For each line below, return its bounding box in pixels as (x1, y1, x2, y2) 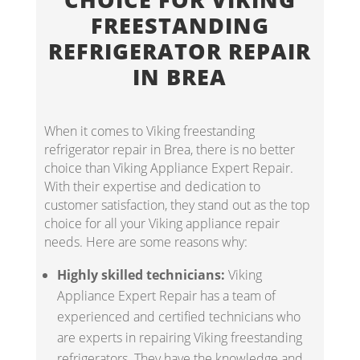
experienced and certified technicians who (56, 308, 301, 326)
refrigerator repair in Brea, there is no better (43, 141, 295, 159)
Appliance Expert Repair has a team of (56, 287, 276, 305)
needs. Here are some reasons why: (43, 233, 247, 252)
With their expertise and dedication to (43, 178, 260, 196)
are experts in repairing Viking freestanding (56, 329, 302, 347)
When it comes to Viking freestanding (43, 122, 255, 141)
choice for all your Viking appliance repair (43, 215, 280, 233)
